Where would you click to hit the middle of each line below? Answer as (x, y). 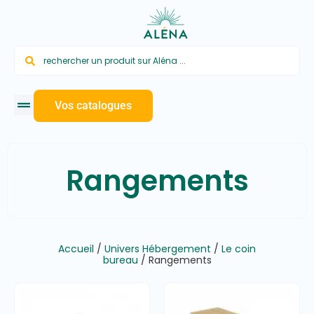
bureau (120, 260)
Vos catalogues (93, 106)
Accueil (76, 249)
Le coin (239, 249)
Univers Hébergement (158, 249)
